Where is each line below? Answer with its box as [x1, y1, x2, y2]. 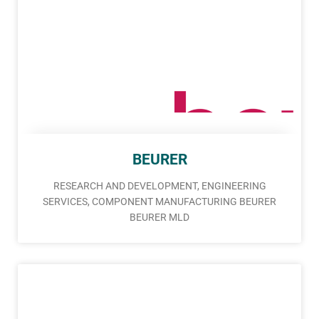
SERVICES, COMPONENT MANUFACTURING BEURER [43, 196, 276, 208]
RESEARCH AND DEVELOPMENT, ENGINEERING [53, 180, 266, 192]
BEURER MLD [130, 211, 189, 224]
